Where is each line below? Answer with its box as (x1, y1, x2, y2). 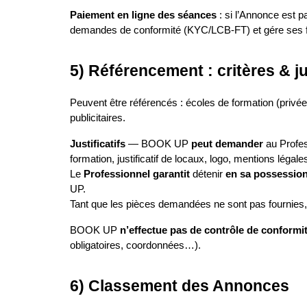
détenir (190, 169, 225, 180)
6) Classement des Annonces (70, 277, 289, 295)
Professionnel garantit (84, 169, 190, 180)
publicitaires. (70, 112, 125, 123)
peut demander (191, 138, 263, 149)
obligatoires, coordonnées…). (70, 240, 201, 251)
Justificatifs (70, 138, 125, 149)
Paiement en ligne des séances (70, 10, 217, 21)
